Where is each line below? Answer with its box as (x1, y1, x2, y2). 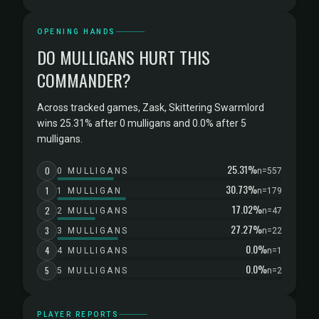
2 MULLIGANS (57, 206, 129, 216)
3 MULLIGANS (57, 226, 129, 236)
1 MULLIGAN (57, 186, 122, 196)
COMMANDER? (37, 67, 131, 93)
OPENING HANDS (37, 28, 116, 36)
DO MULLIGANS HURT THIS (37, 44, 210, 70)
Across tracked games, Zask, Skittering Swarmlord (37, 102, 264, 113)
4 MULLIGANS (57, 246, 129, 256)
